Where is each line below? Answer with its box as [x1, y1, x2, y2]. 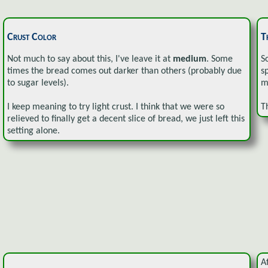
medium [173, 54, 206, 64]
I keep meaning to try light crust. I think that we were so [7, 102, 224, 112]
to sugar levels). [7, 78, 69, 88]
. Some [206, 54, 233, 64]
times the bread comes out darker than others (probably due [7, 66, 242, 76]
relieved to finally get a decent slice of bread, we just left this [7, 114, 245, 124]
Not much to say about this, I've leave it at [7, 54, 173, 64]
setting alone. [7, 126, 60, 136]
